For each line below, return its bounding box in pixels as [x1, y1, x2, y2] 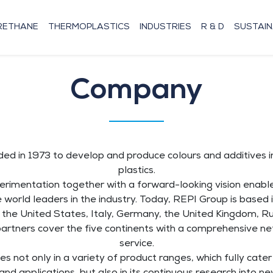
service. [119, 239, 154, 249]
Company [70, 71, 203, 107]
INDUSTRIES [140, 23, 192, 32]
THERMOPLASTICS [48, 23, 130, 32]
